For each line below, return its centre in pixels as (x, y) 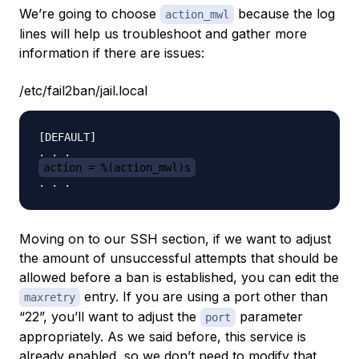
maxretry (50, 298)
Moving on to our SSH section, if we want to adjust (175, 239)
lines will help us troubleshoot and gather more (163, 34)
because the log (284, 14)
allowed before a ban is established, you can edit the (179, 278)
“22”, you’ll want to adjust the (110, 317)
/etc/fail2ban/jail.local (83, 91)
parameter (269, 317)
